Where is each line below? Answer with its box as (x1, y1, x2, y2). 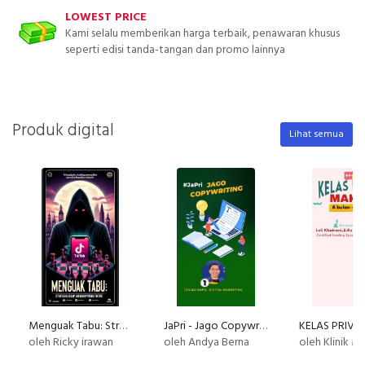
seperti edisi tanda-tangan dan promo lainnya (65, 41, 285, 60)
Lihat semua (288, 125, 344, 143)
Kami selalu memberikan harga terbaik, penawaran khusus (65, 24, 340, 44)
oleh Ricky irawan (29, 333, 113, 353)
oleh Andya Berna (164, 333, 250, 353)
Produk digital (12, 117, 114, 144)
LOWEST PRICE (65, 8, 147, 28)
